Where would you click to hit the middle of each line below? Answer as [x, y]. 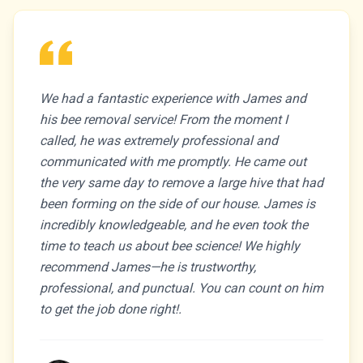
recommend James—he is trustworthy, [148, 267]
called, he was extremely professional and [159, 141]
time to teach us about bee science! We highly [170, 246]
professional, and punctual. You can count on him [181, 288]
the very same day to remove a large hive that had [181, 183]
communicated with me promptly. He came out [173, 162]
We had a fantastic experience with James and [173, 98]
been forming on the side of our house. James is [177, 204]
